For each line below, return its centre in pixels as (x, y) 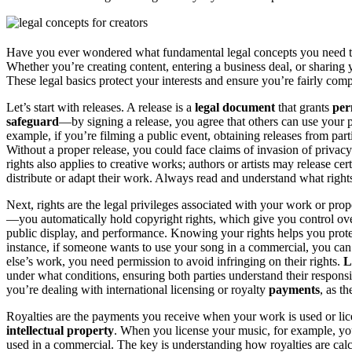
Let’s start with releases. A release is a (101, 108)
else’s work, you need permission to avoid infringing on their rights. (175, 262)
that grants (304, 108)
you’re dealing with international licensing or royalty (137, 290)
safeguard (33, 122)
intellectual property (60, 331)
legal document (235, 108)
